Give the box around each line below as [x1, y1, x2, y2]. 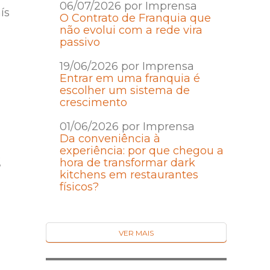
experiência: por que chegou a [59, 144, 224, 158]
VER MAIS [119, 228, 154, 238]
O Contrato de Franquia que [59, 11, 211, 25]
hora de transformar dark [59, 156, 195, 170]
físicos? [59, 180, 99, 194]
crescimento [59, 96, 127, 110]
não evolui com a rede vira [59, 24, 202, 37]
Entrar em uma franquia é [59, 72, 200, 86]
